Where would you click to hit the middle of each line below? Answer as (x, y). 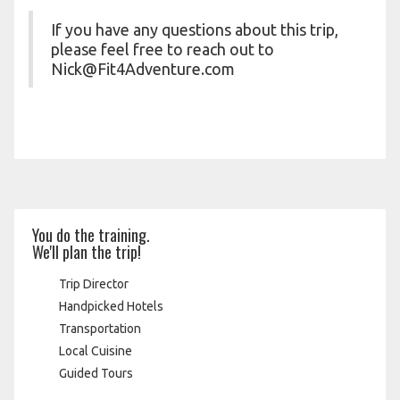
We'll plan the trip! (87, 252)
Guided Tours (96, 373)
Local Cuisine (96, 351)
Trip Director (94, 284)
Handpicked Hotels (111, 306)
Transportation (100, 329)
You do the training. (91, 235)
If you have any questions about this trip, (195, 29)
